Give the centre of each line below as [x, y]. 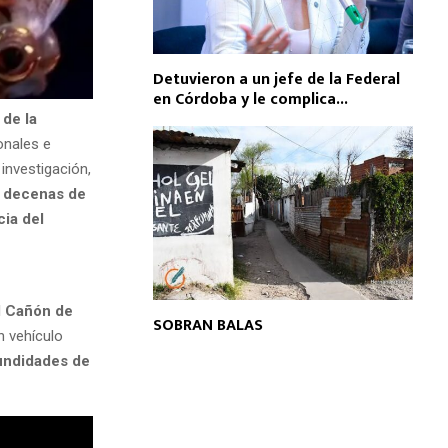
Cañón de [39, 310]
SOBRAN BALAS [208, 325]
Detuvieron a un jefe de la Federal [276, 80]
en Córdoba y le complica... [250, 100]
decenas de [44, 193]
